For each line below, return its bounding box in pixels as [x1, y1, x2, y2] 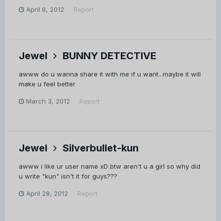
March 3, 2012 [26, 97, 70, 106]
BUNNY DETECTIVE [63, 50, 156, 62]
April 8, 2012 [26, 5, 64, 13]
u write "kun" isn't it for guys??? [19, 172, 117, 180]
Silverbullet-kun [63, 142, 139, 154]
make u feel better [19, 80, 75, 88]
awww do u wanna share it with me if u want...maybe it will [19, 70, 201, 78]
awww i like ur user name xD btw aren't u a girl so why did [19, 162, 200, 170]
